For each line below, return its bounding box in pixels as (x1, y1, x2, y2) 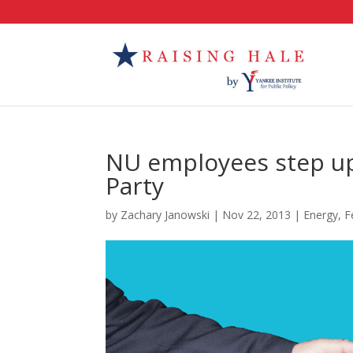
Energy (303, 207, 339, 222)
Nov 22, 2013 (222, 207, 292, 222)
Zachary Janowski (121, 207, 210, 222)
